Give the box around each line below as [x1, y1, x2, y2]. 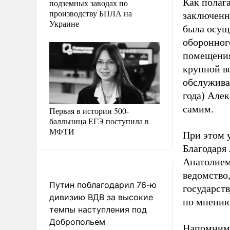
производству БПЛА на [49, 7, 132, 18]
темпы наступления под [49, 204, 147, 215]
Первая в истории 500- [49, 105, 129, 116]
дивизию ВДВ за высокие [49, 191, 153, 202]
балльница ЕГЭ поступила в [49, 115, 149, 126]
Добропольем [49, 216, 105, 227]
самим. [183, 103, 214, 114]
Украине [49, 17, 79, 29]
